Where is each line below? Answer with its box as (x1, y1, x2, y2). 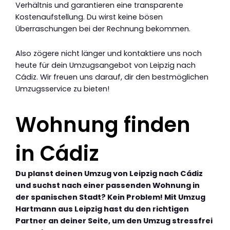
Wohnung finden (15, 110, 190, 140)
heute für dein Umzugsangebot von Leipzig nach (15, 60, 196, 71)
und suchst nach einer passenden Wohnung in (15, 180, 200, 191)
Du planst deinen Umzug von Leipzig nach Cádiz (15, 168, 203, 179)
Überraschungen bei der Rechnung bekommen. (15, 23, 190, 34)
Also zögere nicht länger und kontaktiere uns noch (15, 48, 202, 59)
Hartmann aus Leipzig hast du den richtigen (15, 204, 189, 215)
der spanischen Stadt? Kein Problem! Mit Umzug (15, 192, 205, 203)
